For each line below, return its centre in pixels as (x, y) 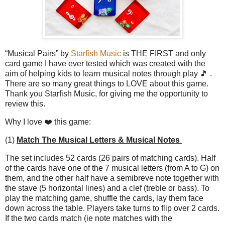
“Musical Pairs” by (38, 54)
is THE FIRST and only (163, 54)
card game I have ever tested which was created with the (105, 64)
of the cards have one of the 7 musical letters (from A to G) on (112, 168)
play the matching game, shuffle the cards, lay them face (104, 198)
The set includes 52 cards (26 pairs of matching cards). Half (110, 158)
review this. (26, 104)
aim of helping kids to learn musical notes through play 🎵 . (108, 74)
